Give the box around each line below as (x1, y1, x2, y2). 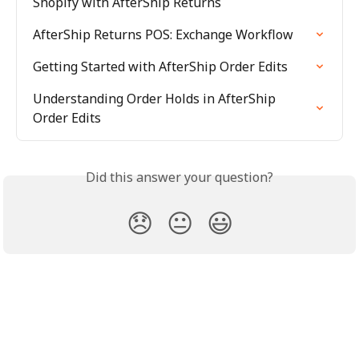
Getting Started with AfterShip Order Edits (33, 58, 288, 76)
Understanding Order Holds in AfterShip (33, 90, 279, 108)
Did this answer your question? (86, 168, 273, 187)
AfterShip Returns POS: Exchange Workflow (33, 26, 293, 44)
